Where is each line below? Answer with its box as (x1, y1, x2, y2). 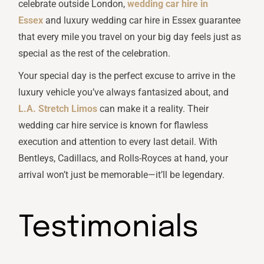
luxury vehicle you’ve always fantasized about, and (18, 87, 229, 98)
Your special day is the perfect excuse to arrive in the (18, 70, 236, 82)
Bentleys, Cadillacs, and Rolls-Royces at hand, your (18, 153, 229, 164)
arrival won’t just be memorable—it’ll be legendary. (18, 169, 225, 181)
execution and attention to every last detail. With (18, 136, 218, 148)
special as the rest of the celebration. (18, 48, 171, 60)
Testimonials (18, 213, 199, 244)
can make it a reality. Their (97, 103, 209, 115)
